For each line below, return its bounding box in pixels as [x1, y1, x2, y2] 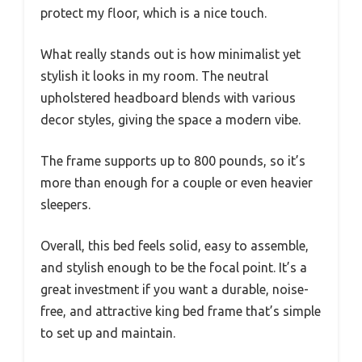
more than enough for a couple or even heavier [40, 175, 313, 190]
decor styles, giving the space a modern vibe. [40, 112, 301, 127]
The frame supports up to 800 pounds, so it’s [40, 153, 305, 168]
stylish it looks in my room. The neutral [40, 68, 268, 83]
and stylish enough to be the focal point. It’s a [40, 259, 307, 275]
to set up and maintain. [40, 325, 175, 340]
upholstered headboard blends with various [40, 90, 296, 105]
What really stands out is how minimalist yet [40, 46, 301, 61]
